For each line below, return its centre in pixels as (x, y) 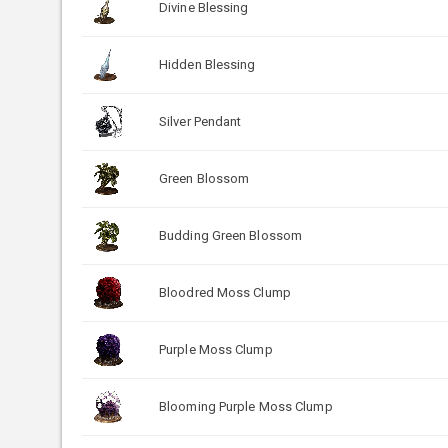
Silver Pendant (200, 121)
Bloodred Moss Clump (225, 292)
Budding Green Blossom (231, 235)
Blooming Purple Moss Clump (246, 406)
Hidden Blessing (207, 64)
